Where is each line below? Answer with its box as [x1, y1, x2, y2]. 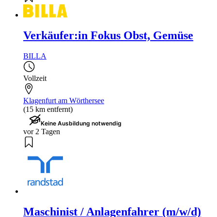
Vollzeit [23, 74, 46, 83]
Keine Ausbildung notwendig [41, 120, 122, 127]
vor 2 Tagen [23, 127, 60, 136]
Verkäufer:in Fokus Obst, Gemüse [23, 29, 193, 42]
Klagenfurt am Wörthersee [23, 96, 104, 105]
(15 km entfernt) [23, 105, 73, 114]
